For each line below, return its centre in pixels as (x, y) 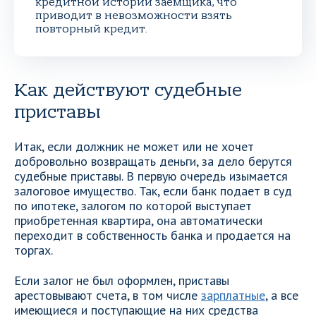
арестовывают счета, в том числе (108, 295)
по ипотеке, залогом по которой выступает (133, 206)
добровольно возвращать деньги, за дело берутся (153, 161)
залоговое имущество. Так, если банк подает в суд (153, 191)
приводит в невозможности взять (134, 16)
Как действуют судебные (128, 90)
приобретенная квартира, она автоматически (138, 220)
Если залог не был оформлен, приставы (122, 280)
